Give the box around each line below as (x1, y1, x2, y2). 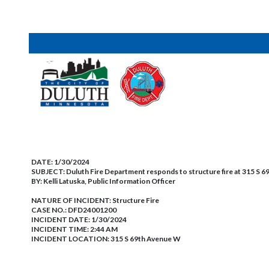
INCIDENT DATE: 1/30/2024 (31, 215, 127, 224)
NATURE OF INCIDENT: (31, 196, 112, 205)
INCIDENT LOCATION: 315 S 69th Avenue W (31, 234, 181, 243)
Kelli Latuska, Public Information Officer (43, 177, 175, 186)
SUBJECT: (31, 167, 66, 176)
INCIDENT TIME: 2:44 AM (31, 225, 118, 234)
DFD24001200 (68, 205, 116, 214)
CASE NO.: (31, 205, 68, 214)
